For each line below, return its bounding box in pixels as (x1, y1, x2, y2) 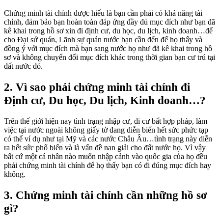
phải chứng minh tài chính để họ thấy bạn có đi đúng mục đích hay (4, 161, 211, 169)
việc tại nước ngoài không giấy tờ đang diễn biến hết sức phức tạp (4, 125, 208, 134)
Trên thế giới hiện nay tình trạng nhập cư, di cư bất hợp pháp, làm (4, 116, 207, 125)
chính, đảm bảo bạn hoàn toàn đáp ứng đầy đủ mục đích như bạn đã (4, 17, 215, 26)
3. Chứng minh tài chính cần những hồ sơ (4, 189, 207, 201)
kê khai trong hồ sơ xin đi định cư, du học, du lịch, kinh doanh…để (4, 26, 213, 35)
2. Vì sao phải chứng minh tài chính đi (4, 81, 190, 93)
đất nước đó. (4, 61, 43, 70)
